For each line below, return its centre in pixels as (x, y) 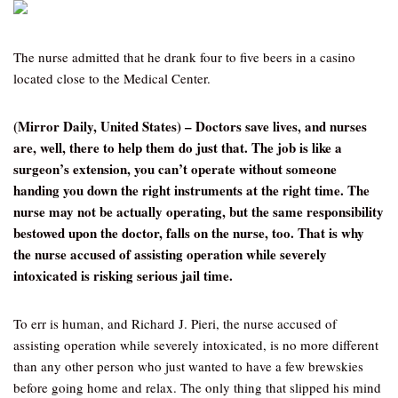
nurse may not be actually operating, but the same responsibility (199, 211)
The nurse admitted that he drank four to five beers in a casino (184, 57)
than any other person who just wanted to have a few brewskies (188, 366)
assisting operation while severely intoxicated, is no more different (196, 345)
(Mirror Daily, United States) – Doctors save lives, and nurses (190, 126)
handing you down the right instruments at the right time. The (191, 190)
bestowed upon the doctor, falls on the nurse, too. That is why (189, 233)
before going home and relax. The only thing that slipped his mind (197, 387)
